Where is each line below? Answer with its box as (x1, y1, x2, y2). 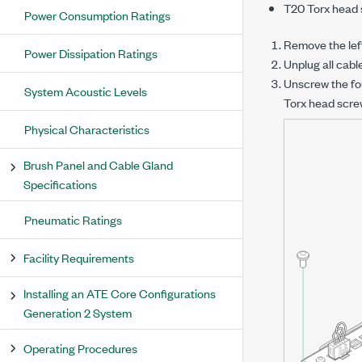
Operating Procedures (23, 339, 137, 356)
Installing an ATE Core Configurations (23, 284, 216, 301)
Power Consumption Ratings (24, 6, 170, 23)
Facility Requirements (23, 249, 134, 266)
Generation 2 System (23, 304, 132, 321)
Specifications (23, 175, 97, 192)
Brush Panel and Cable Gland (23, 156, 173, 173)
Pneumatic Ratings (24, 211, 122, 228)
